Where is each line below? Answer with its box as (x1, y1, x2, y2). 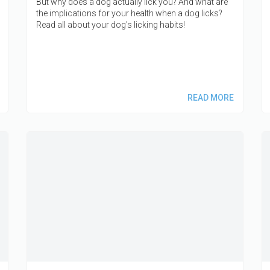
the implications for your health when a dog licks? (36, 8, 222, 18)
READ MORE (187, 92, 234, 102)
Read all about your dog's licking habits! (36, 19, 185, 30)
